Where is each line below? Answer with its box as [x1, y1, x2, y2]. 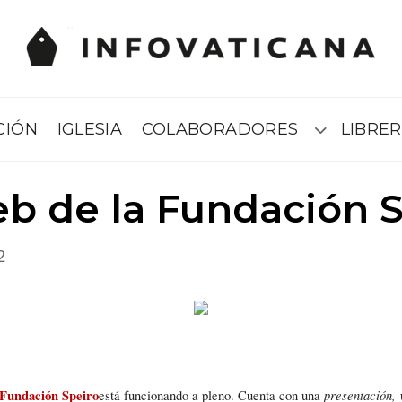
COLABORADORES [141, 118, 299, 139]
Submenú [319, 127, 374, 142]
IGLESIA [57, 118, 123, 139]
